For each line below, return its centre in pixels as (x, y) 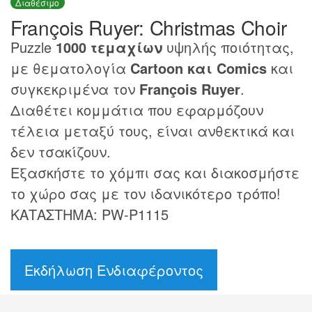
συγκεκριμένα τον (75, 88)
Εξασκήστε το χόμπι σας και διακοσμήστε (155, 172)
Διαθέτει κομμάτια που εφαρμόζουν (137, 109)
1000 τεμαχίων (109, 47)
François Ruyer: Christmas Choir (149, 27)
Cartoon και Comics (198, 68)
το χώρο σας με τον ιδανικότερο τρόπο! (146, 193)
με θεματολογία (70, 68)
